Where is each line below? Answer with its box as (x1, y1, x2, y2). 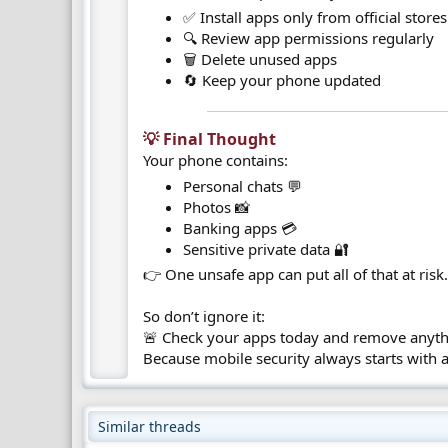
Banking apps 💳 (183, 217, 298, 238)
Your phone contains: (143, 150, 289, 170)
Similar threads (98, 417, 201, 436)
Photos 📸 (183, 196, 251, 217)
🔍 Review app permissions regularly (183, 27, 435, 48)
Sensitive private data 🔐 (183, 238, 350, 259)
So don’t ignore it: (143, 306, 266, 326)
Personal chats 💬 (183, 175, 303, 196)
